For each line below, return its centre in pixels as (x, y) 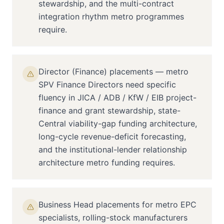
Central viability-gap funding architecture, (118, 123)
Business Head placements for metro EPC (117, 204)
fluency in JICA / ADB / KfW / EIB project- (117, 97)
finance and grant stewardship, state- (109, 110)
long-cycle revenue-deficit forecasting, (112, 136)
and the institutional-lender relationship (113, 149)
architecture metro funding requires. (107, 162)
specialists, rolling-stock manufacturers (113, 217)
